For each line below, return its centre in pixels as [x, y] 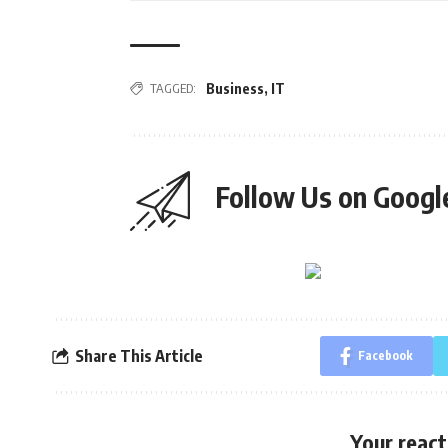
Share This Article [139, 355]
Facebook [385, 355]
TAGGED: [173, 88]
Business [235, 88]
